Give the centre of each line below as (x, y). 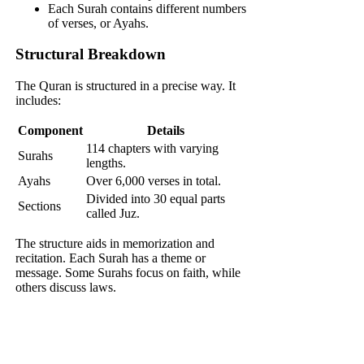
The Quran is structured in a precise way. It (126, 86)
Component (51, 131)
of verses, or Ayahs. (99, 23)
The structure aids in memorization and (115, 244)
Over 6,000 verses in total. (154, 181)
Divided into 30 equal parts (156, 199)
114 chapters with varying (153, 149)
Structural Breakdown (91, 54)
